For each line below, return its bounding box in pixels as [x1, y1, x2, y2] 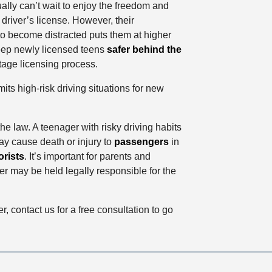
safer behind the [106, 44, 182, 55]
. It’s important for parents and [24, 151, 151, 162]
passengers [114, 137, 169, 148]
